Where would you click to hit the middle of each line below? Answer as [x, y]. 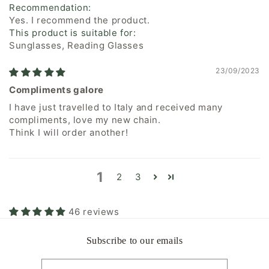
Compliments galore [56, 89]
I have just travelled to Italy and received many [116, 107]
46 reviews [94, 211]
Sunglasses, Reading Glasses [77, 45]
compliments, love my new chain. [85, 119]
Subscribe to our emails [134, 240]
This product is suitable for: [73, 32]
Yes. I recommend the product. [80, 20]
